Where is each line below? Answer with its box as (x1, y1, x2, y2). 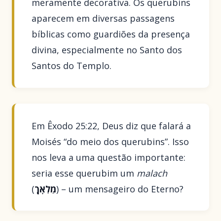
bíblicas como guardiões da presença (32, 28, 190, 40)
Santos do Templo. (32, 60, 112, 72)
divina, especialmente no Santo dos (32, 44, 183, 56)
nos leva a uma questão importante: (32, 151, 186, 163)
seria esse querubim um (32, 167, 137, 179)
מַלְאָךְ (35, 183, 57, 195)
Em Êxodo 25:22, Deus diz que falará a (32, 119, 191, 132)
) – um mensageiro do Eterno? (56, 183, 184, 195)
